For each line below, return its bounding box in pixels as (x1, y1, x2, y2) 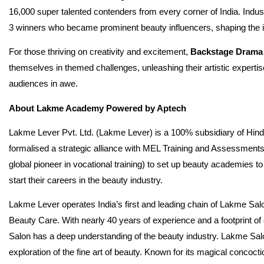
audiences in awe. (9, 78, 78, 89)
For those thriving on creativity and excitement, (9, 47, 190, 57)
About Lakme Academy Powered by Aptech (9, 103, 186, 113)
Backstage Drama (190, 47, 263, 57)
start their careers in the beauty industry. (9, 174, 163, 185)
